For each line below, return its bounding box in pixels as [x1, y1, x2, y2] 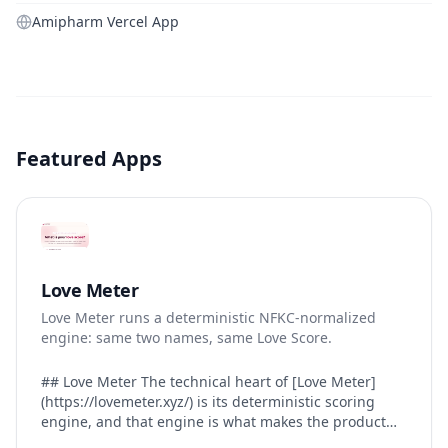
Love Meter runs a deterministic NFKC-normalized [41, 307, 376, 327]
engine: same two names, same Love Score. [41, 327, 332, 347]
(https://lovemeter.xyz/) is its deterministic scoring [41, 391, 375, 411]
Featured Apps [16, 144, 162, 172]
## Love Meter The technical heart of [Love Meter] [41, 371, 141, 391]
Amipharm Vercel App [32, 11, 179, 31]
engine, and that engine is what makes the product [41, 411, 386, 431]
